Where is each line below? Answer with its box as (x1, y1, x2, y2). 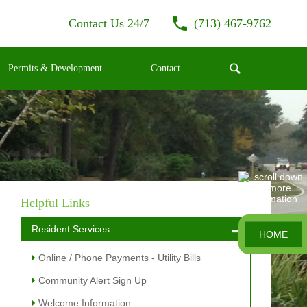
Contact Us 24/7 (69, 16, 149, 30)
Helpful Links (21, 195, 90, 210)
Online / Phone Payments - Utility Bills (38, 251, 201, 263)
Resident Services (32, 223, 110, 234)
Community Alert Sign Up (38, 274, 147, 286)
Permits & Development (8, 63, 102, 74)
